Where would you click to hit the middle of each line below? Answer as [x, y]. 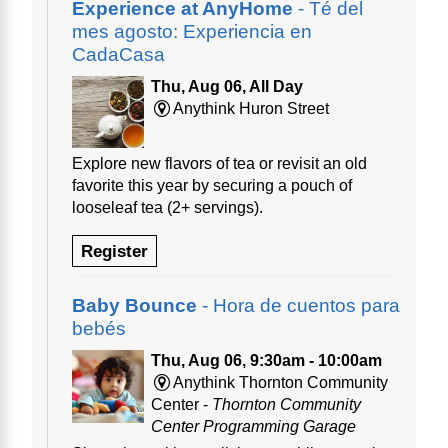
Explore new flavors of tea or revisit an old [219, 164]
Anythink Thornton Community [281, 383]
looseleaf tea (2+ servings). [167, 208]
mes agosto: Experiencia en [192, 32]
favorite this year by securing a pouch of [212, 186]
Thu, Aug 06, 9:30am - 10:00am [266, 361]
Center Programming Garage [253, 427]
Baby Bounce [134, 306]
